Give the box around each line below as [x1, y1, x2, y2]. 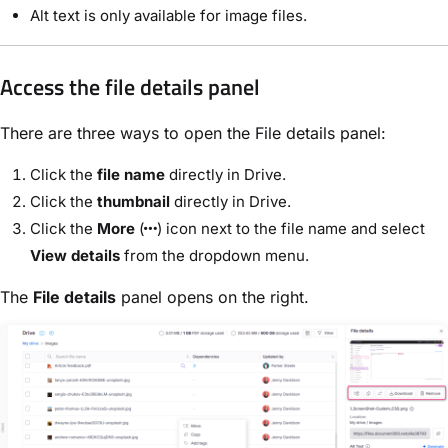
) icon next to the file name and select [157, 218, 425, 238]
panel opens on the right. [116, 286, 309, 307]
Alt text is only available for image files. [30, 6, 307, 26]
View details [30, 245, 120, 265]
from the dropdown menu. [120, 245, 309, 265]
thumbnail [97, 191, 170, 211]
